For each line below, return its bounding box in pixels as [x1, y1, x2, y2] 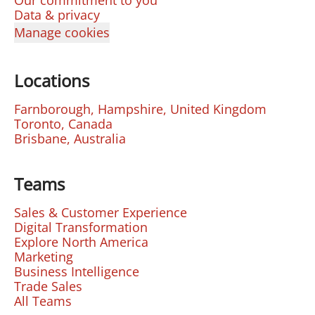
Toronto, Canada [14, 115, 112, 132]
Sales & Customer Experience [14, 204, 187, 221]
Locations [14, 69, 89, 92]
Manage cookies [14, 24, 110, 41]
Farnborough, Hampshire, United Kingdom [14, 101, 266, 117]
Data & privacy [14, 6, 100, 23]
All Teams [14, 292, 72, 309]
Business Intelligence [14, 263, 139, 280]
